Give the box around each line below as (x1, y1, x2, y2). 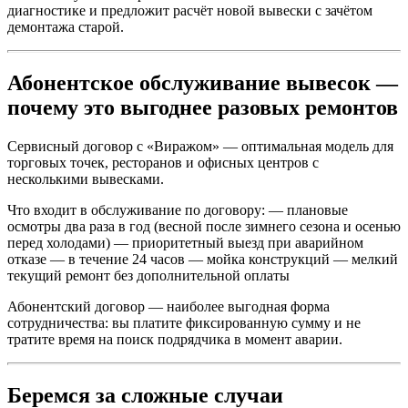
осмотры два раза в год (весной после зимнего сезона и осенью (7, 218, 401, 234)
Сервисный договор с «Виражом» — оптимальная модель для (7, 138, 393, 154)
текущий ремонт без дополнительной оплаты (7, 267, 290, 283)
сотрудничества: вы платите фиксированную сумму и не (7, 314, 361, 331)
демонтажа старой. (7, 18, 124, 35)
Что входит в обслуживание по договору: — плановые (7, 201, 348, 218)
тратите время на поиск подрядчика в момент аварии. (7, 331, 342, 347)
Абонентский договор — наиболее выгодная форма (7, 298, 330, 314)
